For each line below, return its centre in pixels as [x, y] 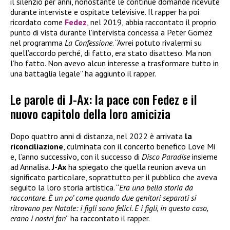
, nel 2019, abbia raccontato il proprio [151, 22]
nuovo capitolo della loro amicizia [90, 113]
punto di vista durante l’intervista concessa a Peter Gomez [111, 32]
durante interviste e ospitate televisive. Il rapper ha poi [105, 12]
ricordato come [37, 22]
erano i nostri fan [38, 218]
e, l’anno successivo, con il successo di [76, 156]
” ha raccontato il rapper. [108, 218]
